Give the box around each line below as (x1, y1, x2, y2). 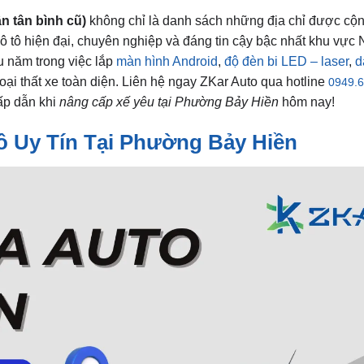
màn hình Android (116, 54, 218, 68)
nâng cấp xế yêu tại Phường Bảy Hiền (59, 95, 279, 109)
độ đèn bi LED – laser (224, 54, 349, 68)
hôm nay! (279, 95, 335, 109)
